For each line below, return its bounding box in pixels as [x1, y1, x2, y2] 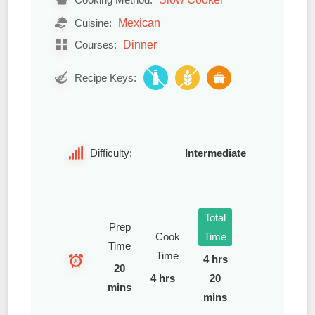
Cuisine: [72, 16, 115, 29]
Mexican [118, 15, 160, 29]
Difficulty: [90, 146, 132, 159]
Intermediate [185, 146, 246, 159]
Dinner [123, 37, 157, 51]
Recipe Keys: [72, 71, 136, 84]
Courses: [72, 38, 117, 51]
